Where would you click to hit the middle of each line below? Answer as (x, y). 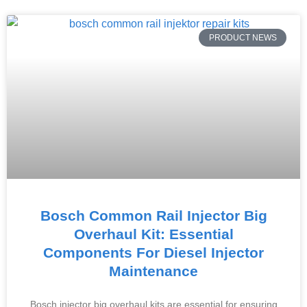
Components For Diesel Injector (153, 253)
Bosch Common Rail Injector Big (153, 216)
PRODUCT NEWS (243, 38)
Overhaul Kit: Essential (153, 234)
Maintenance (153, 271)
